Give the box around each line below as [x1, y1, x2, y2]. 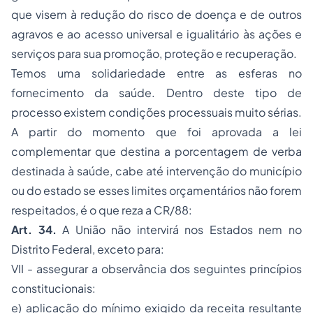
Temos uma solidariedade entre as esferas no [11, 66, 302, 80]
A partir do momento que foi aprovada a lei [11, 124, 302, 139]
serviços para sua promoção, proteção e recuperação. [11, 46, 297, 61]
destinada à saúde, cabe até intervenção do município [11, 163, 302, 178]
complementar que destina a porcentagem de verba [11, 144, 302, 159]
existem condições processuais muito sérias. [61, 105, 302, 119]
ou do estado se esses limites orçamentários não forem [11, 183, 302, 198]
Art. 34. [11, 222, 57, 237]
